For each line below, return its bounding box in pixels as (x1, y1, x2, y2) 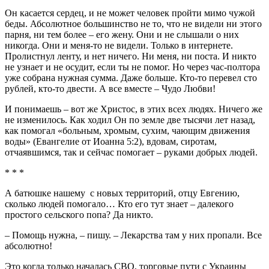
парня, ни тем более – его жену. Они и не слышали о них (5, 29, 239, 40)
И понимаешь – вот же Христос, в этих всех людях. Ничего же (5, 103, 262, 114)
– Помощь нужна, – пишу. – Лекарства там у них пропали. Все (5, 229, 262, 240)
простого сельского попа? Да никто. (5, 209, 156, 220)
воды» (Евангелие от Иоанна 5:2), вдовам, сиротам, (5, 136, 217, 147)
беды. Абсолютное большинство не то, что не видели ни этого (5, 18, 262, 29)
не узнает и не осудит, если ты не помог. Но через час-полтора (5, 61, 260, 72)
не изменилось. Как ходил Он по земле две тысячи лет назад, (5, 114, 255, 125)
